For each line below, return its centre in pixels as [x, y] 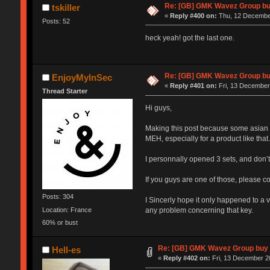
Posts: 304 [58, 197]
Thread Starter [64, 91]
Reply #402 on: [187, 258]
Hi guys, [158, 108]
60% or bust [60, 222]
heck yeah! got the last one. [190, 38]
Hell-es [67, 250]
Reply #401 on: [194, 86]
